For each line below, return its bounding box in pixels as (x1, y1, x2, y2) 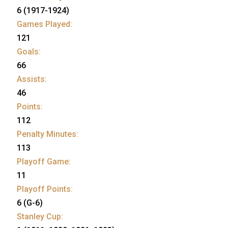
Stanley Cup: (17, 211, 63, 221)
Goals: (17, 46, 41, 56)
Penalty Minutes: (17, 129, 78, 139)
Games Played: (17, 19, 72, 29)
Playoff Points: (17, 184, 73, 194)
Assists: (17, 74, 47, 84)
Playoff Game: (17, 156, 71, 166)
